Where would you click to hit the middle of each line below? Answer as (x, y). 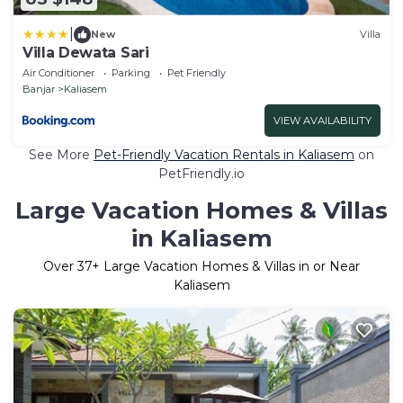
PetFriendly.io (201, 173)
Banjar (39, 89)
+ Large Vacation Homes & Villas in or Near (226, 266)
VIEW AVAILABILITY (322, 120)
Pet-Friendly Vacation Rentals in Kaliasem (224, 154)
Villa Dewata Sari (86, 52)
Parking (131, 72)
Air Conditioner (58, 72)
